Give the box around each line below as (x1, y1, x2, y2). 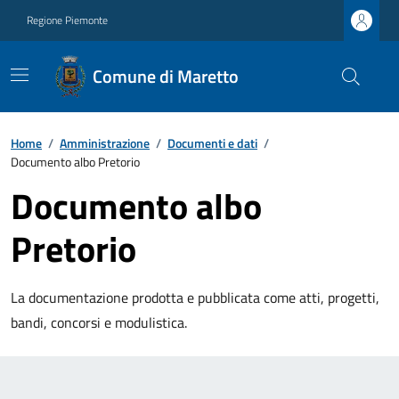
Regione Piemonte (27, 12, 108, 28)
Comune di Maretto (92, 62, 239, 90)
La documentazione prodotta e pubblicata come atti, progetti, (11, 287, 379, 308)
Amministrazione (60, 134, 150, 152)
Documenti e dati (167, 134, 257, 152)
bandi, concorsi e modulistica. (11, 312, 187, 333)
